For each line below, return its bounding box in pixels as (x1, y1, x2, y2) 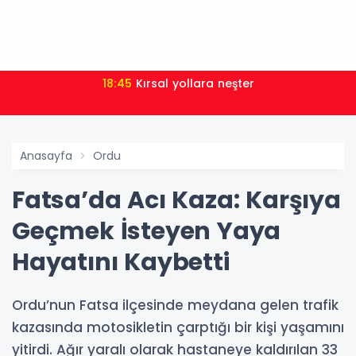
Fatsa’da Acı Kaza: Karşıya (12, 184, 341, 217)
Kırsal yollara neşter (135, 75, 254, 91)
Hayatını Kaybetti (12, 246, 230, 279)
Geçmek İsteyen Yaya (12, 215, 281, 248)
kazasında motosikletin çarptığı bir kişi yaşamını (12, 318, 344, 337)
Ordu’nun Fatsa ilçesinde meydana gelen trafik (12, 296, 339, 315)
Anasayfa (20, 148, 72, 164)
